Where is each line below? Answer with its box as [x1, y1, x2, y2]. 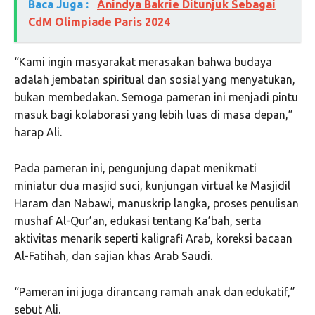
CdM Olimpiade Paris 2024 [28, 15, 170, 29]
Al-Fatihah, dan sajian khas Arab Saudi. [14, 250, 212, 263]
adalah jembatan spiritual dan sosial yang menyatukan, [14, 73, 295, 86]
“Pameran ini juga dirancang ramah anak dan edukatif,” [14, 285, 295, 299]
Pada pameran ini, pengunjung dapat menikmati [14, 162, 257, 175]
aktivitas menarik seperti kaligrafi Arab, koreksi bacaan [14, 232, 292, 245]
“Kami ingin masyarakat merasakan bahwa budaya [14, 56, 272, 69]
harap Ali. [14, 126, 62, 139]
